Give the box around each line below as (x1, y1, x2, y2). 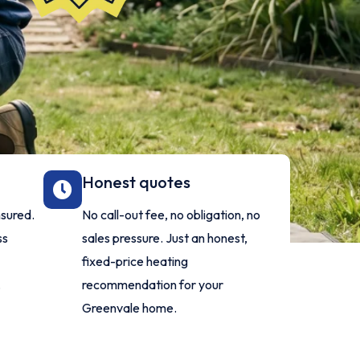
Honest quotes (82, 172, 191, 192)
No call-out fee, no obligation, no (82, 207, 261, 223)
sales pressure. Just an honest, (82, 230, 248, 246)
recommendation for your (82, 276, 224, 292)
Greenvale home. (82, 300, 178, 316)
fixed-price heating (82, 253, 189, 269)
